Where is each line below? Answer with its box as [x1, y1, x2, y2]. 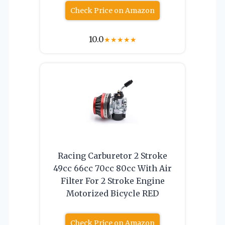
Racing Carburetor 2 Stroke [58, 150, 167, 161]
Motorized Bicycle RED [66, 188, 159, 198]
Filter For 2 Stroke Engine [60, 175, 165, 186]
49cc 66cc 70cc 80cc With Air [53, 163, 172, 173]
